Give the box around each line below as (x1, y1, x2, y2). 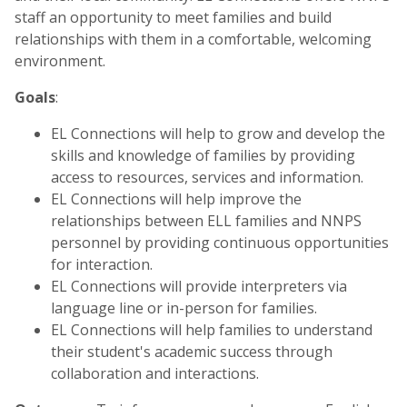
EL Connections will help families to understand (51, 319, 372, 340)
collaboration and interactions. (51, 362, 259, 383)
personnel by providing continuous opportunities (51, 232, 389, 253)
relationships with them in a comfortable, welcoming (15, 28, 372, 49)
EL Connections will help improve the (51, 188, 302, 209)
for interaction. (51, 253, 153, 274)
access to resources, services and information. (51, 166, 363, 187)
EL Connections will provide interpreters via (51, 275, 347, 296)
